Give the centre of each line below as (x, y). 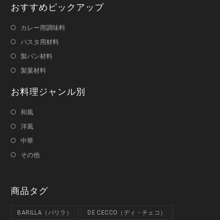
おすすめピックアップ (58, 7)
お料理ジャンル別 (48, 92)
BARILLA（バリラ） (45, 212)
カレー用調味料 (43, 27)
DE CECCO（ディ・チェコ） (127, 212)
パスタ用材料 (40, 42)
